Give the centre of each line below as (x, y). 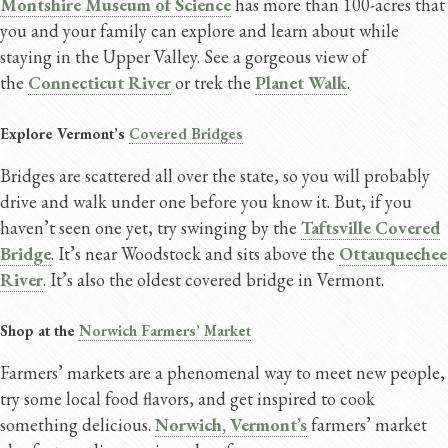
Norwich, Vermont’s (231, 424)
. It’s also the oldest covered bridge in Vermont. (213, 279)
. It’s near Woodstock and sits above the (195, 253)
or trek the (213, 83)
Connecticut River (99, 83)
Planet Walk (301, 83)
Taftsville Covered (370, 227)
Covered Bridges (186, 133)
